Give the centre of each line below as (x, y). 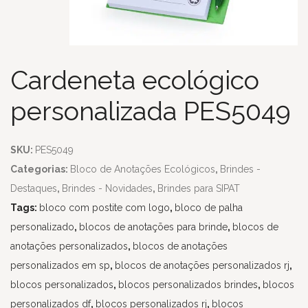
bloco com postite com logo (104, 208)
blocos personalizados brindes (188, 285)
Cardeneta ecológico (135, 80)
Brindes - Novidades (107, 188)
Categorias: (40, 169)
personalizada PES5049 (151, 111)
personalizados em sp (60, 265)
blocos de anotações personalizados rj (202, 265)
